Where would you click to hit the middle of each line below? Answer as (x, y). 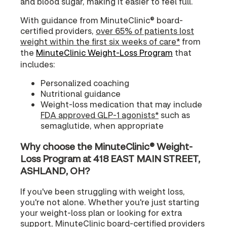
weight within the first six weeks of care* (100, 41)
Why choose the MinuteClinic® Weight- (106, 146)
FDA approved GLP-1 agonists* (100, 115)
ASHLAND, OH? (55, 171)
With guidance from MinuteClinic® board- (102, 20)
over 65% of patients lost (145, 30)
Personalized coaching (85, 83)
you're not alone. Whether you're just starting (110, 202)
